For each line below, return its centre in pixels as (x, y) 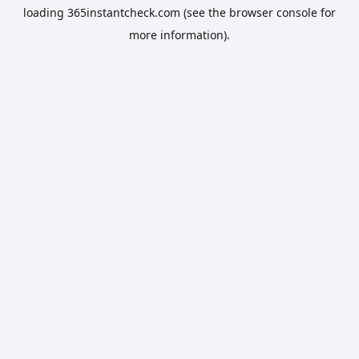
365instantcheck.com (124, 12)
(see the (203, 12)
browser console (273, 12)
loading (45, 12)
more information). (179, 35)
